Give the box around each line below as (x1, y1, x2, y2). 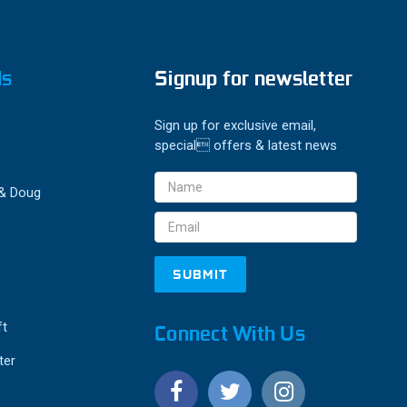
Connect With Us (154, 319, 305, 347)
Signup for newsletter (154, 64, 353, 92)
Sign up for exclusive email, (154, 116, 317, 134)
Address (154, 197, 203, 213)
